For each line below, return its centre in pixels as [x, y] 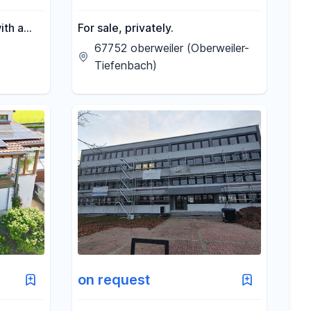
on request [114, 280]
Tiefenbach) [126, 65]
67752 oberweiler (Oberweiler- [172, 48]
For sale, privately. [126, 28]
